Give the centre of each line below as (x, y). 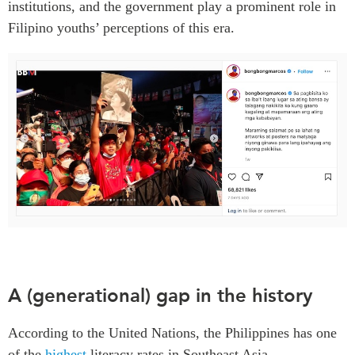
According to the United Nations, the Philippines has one (172, 332)
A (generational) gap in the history (160, 295)
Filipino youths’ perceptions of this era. (121, 28)
